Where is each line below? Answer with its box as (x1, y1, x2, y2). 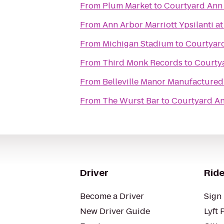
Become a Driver (80, 190, 144, 202)
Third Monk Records (102, 57, 182, 68)
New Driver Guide (80, 205, 150, 217)
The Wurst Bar (102, 95, 159, 106)
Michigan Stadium (102, 38, 173, 49)
